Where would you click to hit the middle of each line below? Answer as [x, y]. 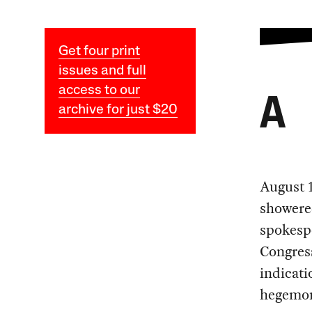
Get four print [99, 52]
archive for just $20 [118, 110]
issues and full [102, 71]
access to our [99, 91]
